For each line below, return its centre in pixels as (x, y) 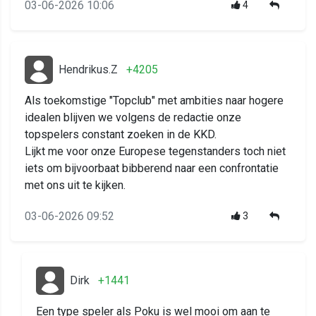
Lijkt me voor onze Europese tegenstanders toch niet (155, 151)
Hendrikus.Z (88, 69)
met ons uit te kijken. (75, 185)
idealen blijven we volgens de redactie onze (133, 117)
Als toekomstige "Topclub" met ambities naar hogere (154, 100)
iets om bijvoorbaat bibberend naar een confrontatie (152, 168)
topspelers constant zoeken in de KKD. (121, 134)
